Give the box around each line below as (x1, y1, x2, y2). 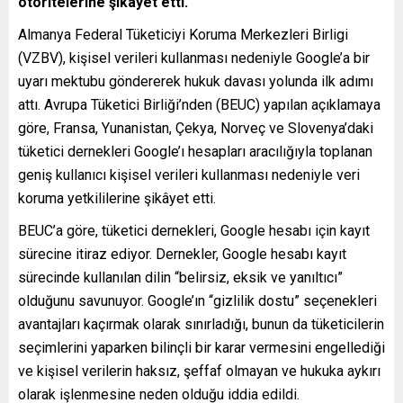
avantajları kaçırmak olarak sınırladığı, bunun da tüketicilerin (18, 315, 384, 333)
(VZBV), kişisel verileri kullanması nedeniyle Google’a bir (18, 49, 370, 67)
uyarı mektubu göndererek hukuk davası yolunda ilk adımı (18, 72, 373, 90)
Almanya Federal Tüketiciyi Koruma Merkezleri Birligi (18, 25, 348, 43)
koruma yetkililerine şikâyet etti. (18, 189, 216, 207)
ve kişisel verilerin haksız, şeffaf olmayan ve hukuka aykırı (18, 362, 381, 380)
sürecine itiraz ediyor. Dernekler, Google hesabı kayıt (18, 245, 346, 263)
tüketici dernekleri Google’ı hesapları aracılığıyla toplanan (18, 142, 372, 160)
